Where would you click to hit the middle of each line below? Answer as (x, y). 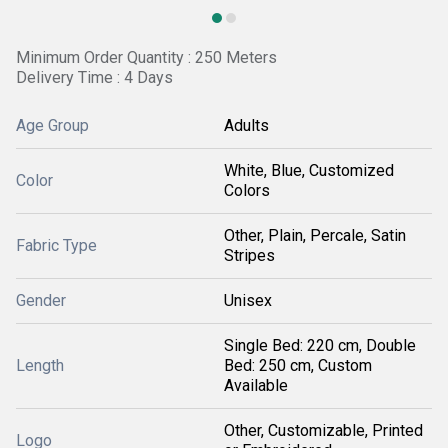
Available (256, 385)
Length (40, 365)
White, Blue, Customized (309, 170)
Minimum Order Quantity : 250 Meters (146, 57)
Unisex (248, 300)
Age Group (52, 125)
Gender (41, 300)
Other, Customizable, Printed (323, 430)
